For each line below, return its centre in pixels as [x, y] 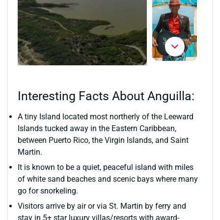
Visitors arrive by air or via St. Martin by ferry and [102, 206]
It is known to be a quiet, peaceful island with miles [106, 167]
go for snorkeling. [48, 191]
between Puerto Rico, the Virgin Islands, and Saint [103, 140]
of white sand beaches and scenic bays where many [108, 179]
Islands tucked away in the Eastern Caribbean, [97, 128]
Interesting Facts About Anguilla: [106, 96]
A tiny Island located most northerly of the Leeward [106, 117]
